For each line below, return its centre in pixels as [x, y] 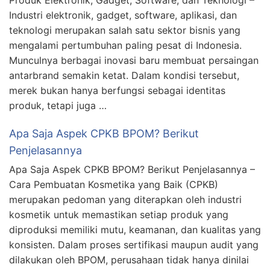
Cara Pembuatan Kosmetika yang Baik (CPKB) [114, 184]
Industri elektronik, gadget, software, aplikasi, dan [123, 15]
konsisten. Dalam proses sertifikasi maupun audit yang [134, 244]
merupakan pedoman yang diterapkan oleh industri [125, 199]
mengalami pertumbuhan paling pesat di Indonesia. [125, 45]
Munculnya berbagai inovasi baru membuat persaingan [134, 60]
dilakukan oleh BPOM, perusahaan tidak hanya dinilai [129, 259]
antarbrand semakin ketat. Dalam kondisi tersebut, [124, 75]
